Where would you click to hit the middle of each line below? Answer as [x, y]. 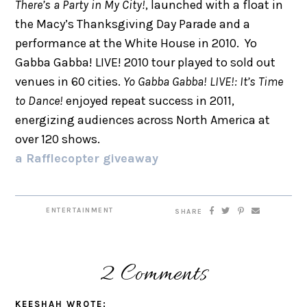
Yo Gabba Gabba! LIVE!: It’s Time [204, 81]
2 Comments [153, 274]
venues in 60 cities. [70, 81]
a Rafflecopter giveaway [87, 158]
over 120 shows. [58, 139]
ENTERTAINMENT [80, 210]
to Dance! [39, 100]
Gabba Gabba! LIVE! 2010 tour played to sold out [146, 62]
